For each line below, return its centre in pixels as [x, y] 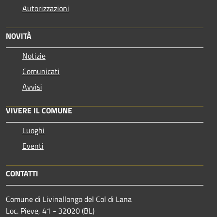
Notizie [34, 55]
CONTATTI [22, 173]
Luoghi [33, 130]
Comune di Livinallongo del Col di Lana [69, 199]
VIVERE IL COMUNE [39, 110]
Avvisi [32, 86]
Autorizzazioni [46, 8]
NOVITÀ [19, 36]
